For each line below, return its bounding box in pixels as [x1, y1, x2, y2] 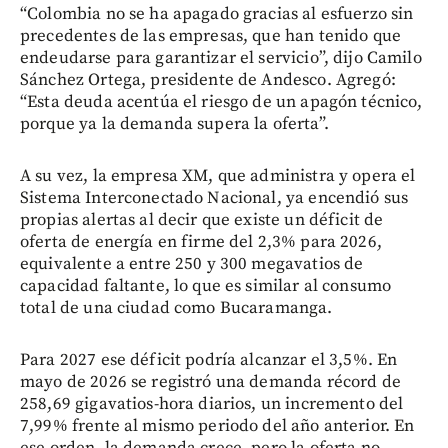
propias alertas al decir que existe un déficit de [20, 208, 384, 231]
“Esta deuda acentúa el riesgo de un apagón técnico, [20, 90, 423, 113]
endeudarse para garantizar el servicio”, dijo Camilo [20, 46, 422, 69]
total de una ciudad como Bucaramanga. [20, 296, 333, 319]
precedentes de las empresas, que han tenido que [20, 24, 402, 47]
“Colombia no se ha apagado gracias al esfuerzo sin [20, 2, 414, 25]
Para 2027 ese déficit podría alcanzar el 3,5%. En [20, 348, 398, 371]
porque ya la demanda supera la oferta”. [20, 112, 329, 135]
